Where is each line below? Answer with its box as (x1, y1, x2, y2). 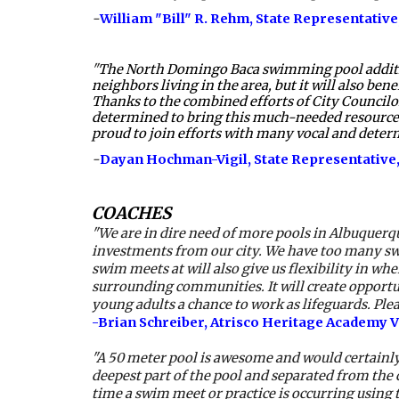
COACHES (91, 202, 171, 224)
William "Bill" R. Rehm (99, 10, 249, 27)
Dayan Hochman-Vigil (99, 151, 248, 167)
